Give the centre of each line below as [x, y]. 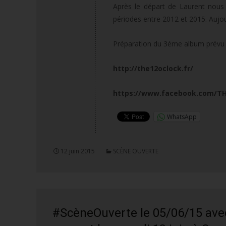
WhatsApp [182, 117]
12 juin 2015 [78, 151]
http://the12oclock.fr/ [153, 69]
